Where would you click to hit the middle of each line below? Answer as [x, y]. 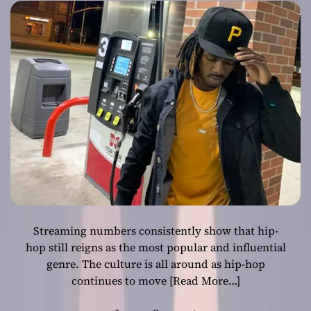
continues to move [120, 281]
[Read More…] [204, 281]
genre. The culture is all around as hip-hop [155, 264]
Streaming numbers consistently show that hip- [155, 231]
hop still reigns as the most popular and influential [155, 247]
